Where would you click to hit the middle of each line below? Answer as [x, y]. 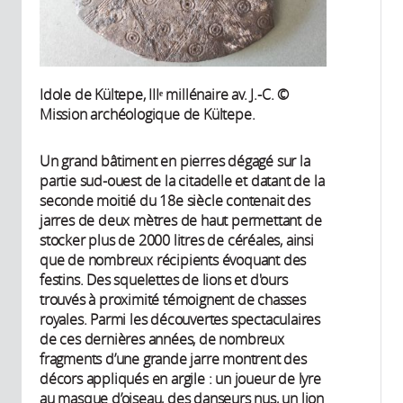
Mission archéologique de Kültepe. [148, 115]
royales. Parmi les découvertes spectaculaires [180, 320]
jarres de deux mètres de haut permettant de [181, 221]
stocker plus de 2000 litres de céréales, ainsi [177, 241]
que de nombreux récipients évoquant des [173, 260]
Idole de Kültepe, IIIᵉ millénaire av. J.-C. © [165, 95]
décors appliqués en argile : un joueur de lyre [180, 379]
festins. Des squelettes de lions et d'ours [164, 280]
